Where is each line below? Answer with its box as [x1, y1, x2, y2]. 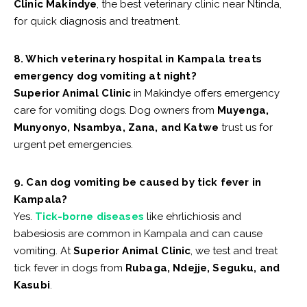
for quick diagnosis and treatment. [14, 15, 180, 28]
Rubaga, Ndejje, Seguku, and [125, 262, 280, 275]
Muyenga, [217, 104, 269, 117]
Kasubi [14, 279, 50, 292]
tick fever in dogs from [14, 262, 125, 275]
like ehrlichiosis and [143, 210, 241, 223]
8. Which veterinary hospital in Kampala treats [14, 53, 262, 66]
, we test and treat [191, 245, 278, 258]
